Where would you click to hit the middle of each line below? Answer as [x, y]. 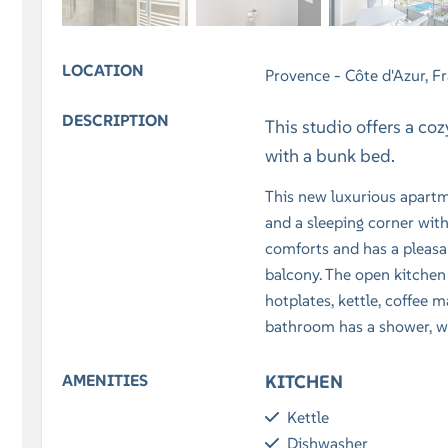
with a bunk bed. [330, 156]
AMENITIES [105, 380]
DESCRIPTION [115, 120]
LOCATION [103, 70]
